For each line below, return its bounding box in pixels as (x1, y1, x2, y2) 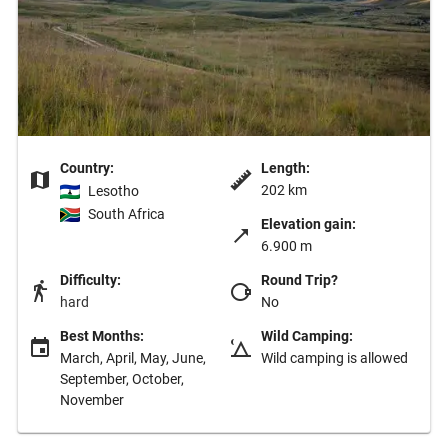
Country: (60, 159, 114, 176)
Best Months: (60, 327, 144, 344)
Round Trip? (261, 271, 338, 288)
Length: (261, 159, 310, 176)
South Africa (88, 206, 165, 222)
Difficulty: (60, 271, 121, 288)
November (60, 392, 124, 408)
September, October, (60, 371, 184, 387)
